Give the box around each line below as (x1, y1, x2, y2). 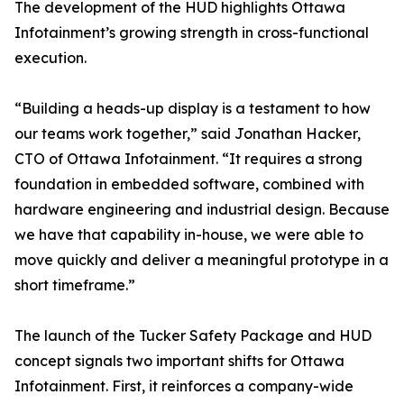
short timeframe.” (14, 276, 135, 295)
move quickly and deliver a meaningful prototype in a (14, 251, 389, 270)
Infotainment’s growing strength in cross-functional (14, 23, 369, 42)
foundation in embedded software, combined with (14, 175, 364, 194)
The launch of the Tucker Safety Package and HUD (14, 326, 372, 345)
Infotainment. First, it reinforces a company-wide (14, 377, 353, 396)
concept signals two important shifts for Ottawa (14, 352, 344, 371)
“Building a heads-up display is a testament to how (14, 99, 371, 118)
